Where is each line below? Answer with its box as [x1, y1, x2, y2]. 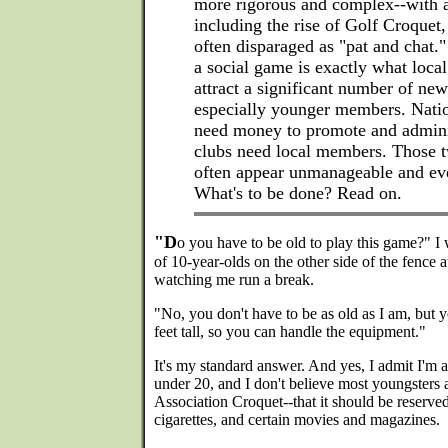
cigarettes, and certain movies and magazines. [154, 411, 440, 428]
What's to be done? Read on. [194, 183, 402, 203]
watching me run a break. [154, 271, 314, 288]
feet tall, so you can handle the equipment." [154, 323, 426, 340]
